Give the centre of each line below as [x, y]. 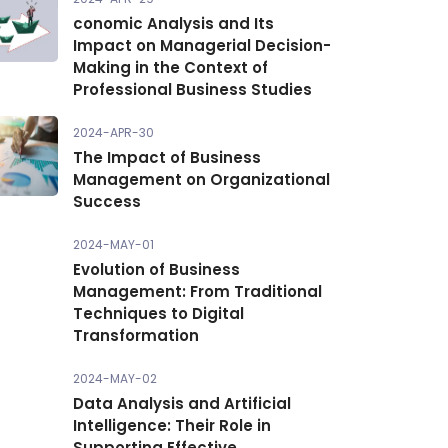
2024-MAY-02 [115, 378]
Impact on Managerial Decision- [202, 45]
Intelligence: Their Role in [172, 425]
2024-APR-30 [113, 132]
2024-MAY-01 [113, 244]
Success [107, 201]
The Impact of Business [167, 157]
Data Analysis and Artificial [182, 403]
